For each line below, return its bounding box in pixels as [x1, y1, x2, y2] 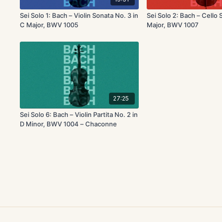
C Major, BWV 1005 [20, 21, 79, 29]
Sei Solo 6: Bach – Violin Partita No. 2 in [20, 110, 138, 118]
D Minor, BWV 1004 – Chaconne [20, 119, 117, 128]
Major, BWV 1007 [147, 21, 199, 29]
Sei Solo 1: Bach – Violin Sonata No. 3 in [20, 11, 139, 20]
